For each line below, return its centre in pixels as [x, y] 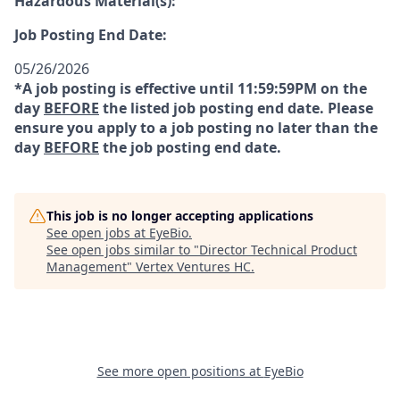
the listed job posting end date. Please [236, 108]
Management [87, 267]
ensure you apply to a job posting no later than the [196, 128]
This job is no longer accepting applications [180, 216]
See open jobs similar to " [123, 250]
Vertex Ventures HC [193, 267]
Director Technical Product [278, 250]
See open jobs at [98, 233]
